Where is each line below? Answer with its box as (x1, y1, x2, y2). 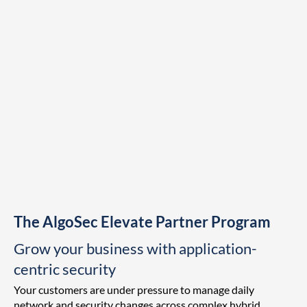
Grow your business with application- (14, 239, 257, 258)
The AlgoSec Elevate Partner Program (14, 213, 271, 232)
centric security (14, 260, 116, 279)
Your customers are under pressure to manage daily (14, 283, 254, 297)
